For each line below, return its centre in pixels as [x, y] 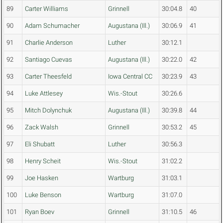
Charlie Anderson [49, 43]
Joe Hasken [42, 178]
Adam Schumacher [52, 26]
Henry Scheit [43, 161]
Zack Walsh [42, 127]
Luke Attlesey [44, 94]
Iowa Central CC [130, 77]
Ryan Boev [40, 212]
